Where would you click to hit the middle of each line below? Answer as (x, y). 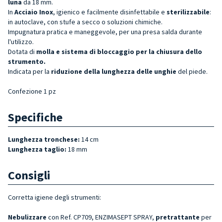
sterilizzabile (188, 12)
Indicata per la (29, 71)
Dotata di (22, 51)
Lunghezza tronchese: (44, 139)
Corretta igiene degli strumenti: (55, 197)
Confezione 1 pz (32, 91)
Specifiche (35, 117)
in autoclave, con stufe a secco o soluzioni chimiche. (85, 22)
